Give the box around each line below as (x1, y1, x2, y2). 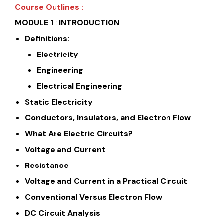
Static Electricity (25, 96, 93, 107)
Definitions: (25, 33, 69, 44)
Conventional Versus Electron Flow (25, 191, 162, 202)
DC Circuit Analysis (25, 207, 100, 218)
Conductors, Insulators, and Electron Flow (25, 112, 191, 123)
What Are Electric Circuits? (25, 128, 133, 139)
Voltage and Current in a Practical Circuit (25, 175, 187, 186)
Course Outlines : (15, 1, 83, 12)
